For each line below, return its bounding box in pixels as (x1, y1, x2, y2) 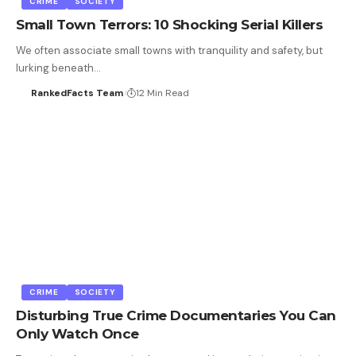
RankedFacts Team (30, 87, 123, 100)
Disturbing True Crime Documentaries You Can (16, 308, 336, 324)
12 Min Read (135, 87, 189, 100)
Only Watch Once (16, 326, 139, 342)
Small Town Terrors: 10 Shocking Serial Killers (16, 17, 323, 33)
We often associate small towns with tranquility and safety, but (16, 44, 323, 58)
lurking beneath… (16, 61, 101, 75)
